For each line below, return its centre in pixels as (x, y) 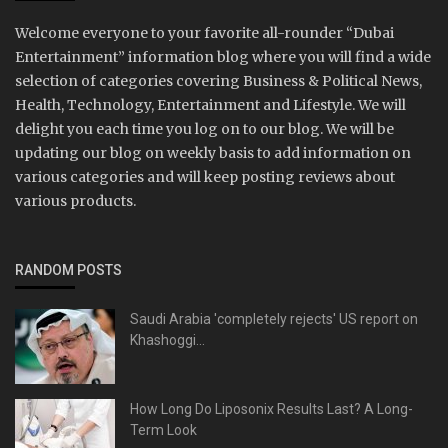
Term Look (163, 430)
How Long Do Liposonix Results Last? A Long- (271, 409)
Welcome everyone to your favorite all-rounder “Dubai (204, 33)
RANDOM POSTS (68, 270)
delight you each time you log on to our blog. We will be (204, 129)
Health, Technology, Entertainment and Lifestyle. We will (210, 105)
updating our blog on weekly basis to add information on (213, 153)
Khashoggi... (167, 340)
